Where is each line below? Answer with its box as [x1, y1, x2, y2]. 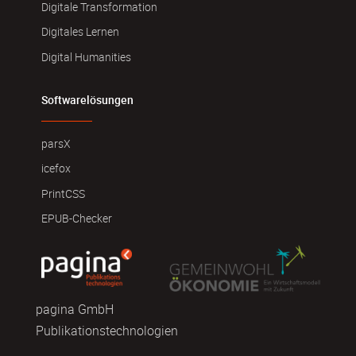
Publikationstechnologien [35, 321, 178, 339]
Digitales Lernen [41, 24, 119, 40]
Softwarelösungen [41, 91, 133, 107]
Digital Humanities [41, 48, 131, 64]
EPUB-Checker [41, 211, 112, 226]
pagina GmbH [35, 300, 114, 318]
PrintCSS [41, 185, 85, 201]
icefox [41, 161, 71, 176]
